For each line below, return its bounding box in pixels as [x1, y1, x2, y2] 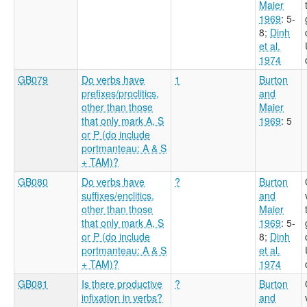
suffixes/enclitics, [82, 188, 154, 202]
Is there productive [82, 276, 162, 291]
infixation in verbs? [82, 290, 162, 304]
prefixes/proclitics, [82, 86, 159, 100]
